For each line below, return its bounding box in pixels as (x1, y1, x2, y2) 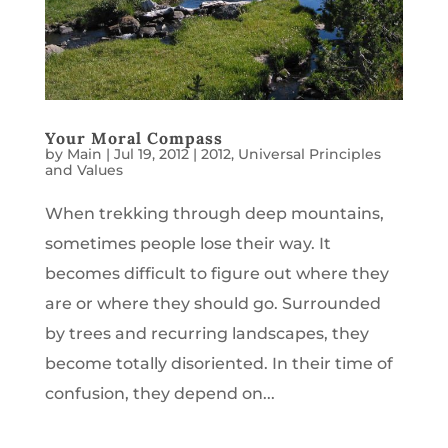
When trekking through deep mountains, (44, 204, 384, 224)
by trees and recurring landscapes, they (44, 324, 369, 344)
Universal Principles (237, 145, 381, 164)
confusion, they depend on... (44, 384, 275, 404)
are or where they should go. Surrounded (44, 294, 381, 314)
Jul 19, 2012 (113, 145, 189, 164)
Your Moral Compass (44, 128, 223, 149)
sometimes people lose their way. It (44, 234, 331, 254)
